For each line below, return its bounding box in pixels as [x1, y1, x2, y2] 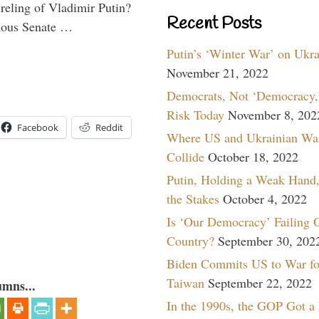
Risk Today [167, 105, 224, 123]
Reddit [95, 120, 123, 134]
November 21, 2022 [167, 63, 268, 81]
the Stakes [167, 189, 219, 207]
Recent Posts [167, 12, 261, 36]
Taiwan [167, 273, 204, 291]
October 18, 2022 [208, 147, 298, 165]
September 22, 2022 [208, 273, 312, 291]
